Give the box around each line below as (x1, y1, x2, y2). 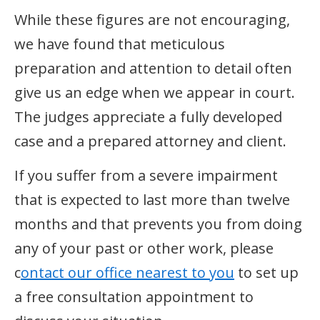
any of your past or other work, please (14, 238, 274, 258)
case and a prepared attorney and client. (14, 131, 286, 151)
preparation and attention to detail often (14, 58, 292, 78)
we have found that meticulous (14, 34, 225, 54)
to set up (234, 262, 299, 282)
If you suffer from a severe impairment (14, 165, 278, 185)
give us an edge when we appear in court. (14, 82, 299, 102)
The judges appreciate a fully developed (14, 106, 282, 126)
